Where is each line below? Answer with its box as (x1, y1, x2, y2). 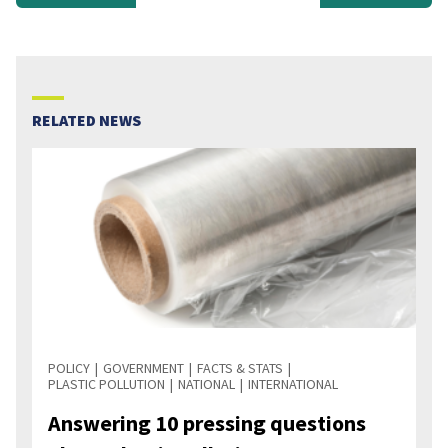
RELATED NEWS (32, 109, 141, 130)
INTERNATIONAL (248, 374, 338, 393)
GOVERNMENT (103, 358, 184, 377)
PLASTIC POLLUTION (48, 374, 165, 393)
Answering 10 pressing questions (48, 408, 366, 437)
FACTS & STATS (197, 358, 283, 377)
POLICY (48, 358, 90, 377)
